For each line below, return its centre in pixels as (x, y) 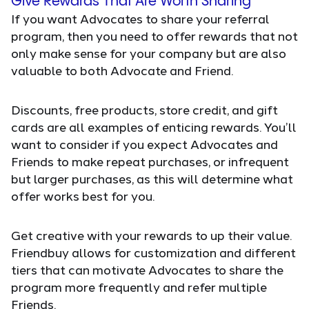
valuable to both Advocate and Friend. (122, 70)
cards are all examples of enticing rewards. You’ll (154, 127)
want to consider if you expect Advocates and (144, 144)
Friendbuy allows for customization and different (153, 252)
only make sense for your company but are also (149, 53)
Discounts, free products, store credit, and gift (144, 109)
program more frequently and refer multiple (139, 287)
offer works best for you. (83, 196)
